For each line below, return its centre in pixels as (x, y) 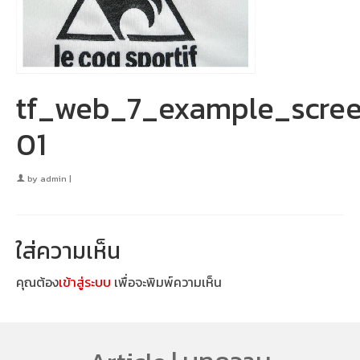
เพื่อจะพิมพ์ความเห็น (166, 282)
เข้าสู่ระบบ (85, 282)
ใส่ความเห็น (68, 251)
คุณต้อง (37, 282)
